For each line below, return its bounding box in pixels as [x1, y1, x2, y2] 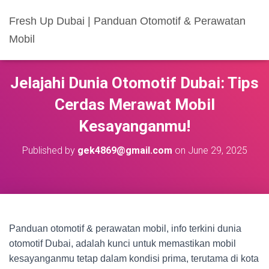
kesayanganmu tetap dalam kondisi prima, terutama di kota [9, 253, 259, 264]
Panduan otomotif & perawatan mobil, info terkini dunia [9, 223, 241, 234]
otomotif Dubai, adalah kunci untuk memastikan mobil [9, 238, 236, 249]
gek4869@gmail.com [77, 145, 172, 156]
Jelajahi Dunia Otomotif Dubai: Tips [10, 74, 259, 92]
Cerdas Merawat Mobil [54, 95, 215, 113]
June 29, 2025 [187, 145, 247, 156]
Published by [22, 145, 77, 156]
